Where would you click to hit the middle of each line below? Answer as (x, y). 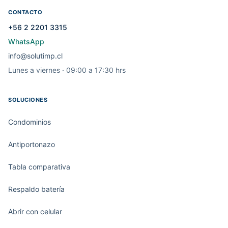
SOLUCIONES (28, 100)
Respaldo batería (36, 189)
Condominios (30, 122)
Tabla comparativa (39, 167)
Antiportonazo (32, 144)
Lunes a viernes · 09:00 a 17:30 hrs (67, 70)
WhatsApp (26, 41)
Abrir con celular (35, 211)
